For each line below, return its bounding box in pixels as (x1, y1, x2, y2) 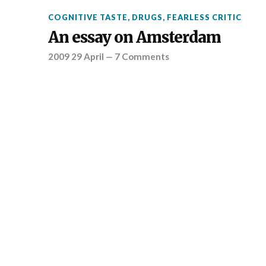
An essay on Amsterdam (47, 27, 221, 47)
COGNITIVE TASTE (47, 12, 128, 22)
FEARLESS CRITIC (166, 12, 242, 22)
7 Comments (114, 50, 169, 62)
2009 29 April (47, 50, 104, 62)
